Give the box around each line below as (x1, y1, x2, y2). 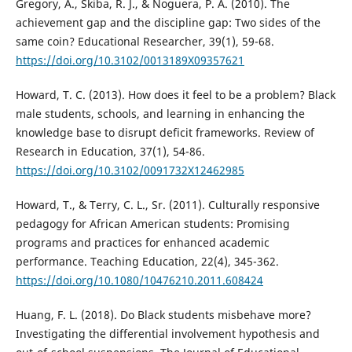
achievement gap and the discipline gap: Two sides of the (15, 14, 321, 30)
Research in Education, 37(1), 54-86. (15, 143, 205, 159)
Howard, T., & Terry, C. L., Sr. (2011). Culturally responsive (15, 196, 320, 212)
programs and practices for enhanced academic (15, 234, 269, 250)
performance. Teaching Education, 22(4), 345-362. (15, 253, 279, 269)
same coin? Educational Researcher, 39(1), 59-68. (15, 33, 274, 49)
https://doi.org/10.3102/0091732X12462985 (15, 162, 244, 178)
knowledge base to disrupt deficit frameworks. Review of (15, 124, 314, 140)
